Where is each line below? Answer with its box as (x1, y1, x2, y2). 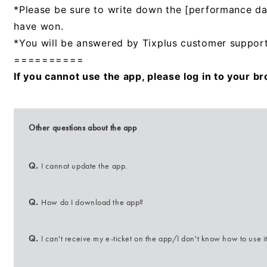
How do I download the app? (41, 197, 144, 207)
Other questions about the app (29, 122, 137, 133)
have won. (14, 20, 64, 32)
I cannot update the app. (41, 160, 128, 171)
